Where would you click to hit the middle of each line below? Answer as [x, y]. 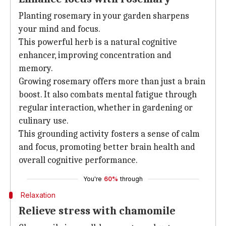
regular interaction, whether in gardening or [106, 108]
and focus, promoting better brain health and [107, 147]
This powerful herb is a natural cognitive [98, 42]
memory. [36, 68]
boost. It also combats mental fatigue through [108, 95]
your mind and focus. [60, 29]
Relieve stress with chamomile [97, 211]
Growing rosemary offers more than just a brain [112, 81]
